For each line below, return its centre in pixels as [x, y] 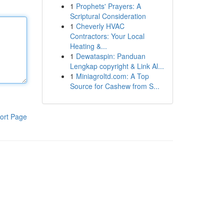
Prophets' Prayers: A [108, 6]
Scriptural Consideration [108, 16]
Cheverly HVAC [100, 26]
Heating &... [88, 46]
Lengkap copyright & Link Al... [117, 66]
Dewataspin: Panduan [110, 56]
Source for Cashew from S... [114, 86]
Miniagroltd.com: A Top [112, 76]
